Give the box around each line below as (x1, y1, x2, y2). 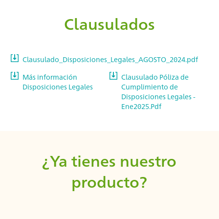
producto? (71, 171, 148, 192)
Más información (22, 72, 78, 82)
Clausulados (64, 13, 155, 34)
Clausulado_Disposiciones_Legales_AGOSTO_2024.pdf (22, 54, 198, 65)
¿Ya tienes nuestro (42, 150, 177, 171)
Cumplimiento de (121, 82, 178, 92)
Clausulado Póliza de (121, 72, 189, 82)
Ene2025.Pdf (121, 101, 161, 111)
